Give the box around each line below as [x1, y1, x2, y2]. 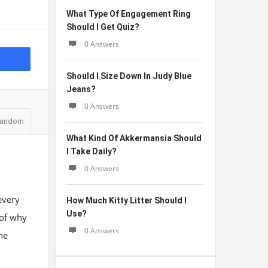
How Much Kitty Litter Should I [66, 196, 187, 205]
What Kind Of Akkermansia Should [66, 133, 202, 143]
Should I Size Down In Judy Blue [66, 71, 191, 81]
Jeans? [66, 84, 96, 94]
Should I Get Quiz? [66, 22, 139, 32]
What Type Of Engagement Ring [66, 9, 191, 19]
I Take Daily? [66, 147, 117, 156]
